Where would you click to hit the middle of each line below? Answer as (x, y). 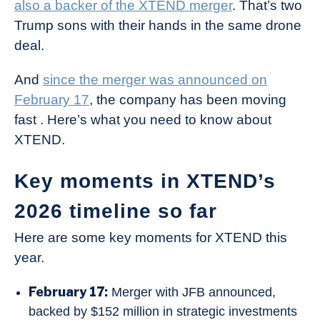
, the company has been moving (188, 100)
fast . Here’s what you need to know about (143, 120)
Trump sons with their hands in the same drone (158, 25)
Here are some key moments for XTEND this (151, 238)
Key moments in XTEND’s (145, 181)
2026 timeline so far (116, 211)
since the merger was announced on (155, 80)
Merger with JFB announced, (192, 292)
